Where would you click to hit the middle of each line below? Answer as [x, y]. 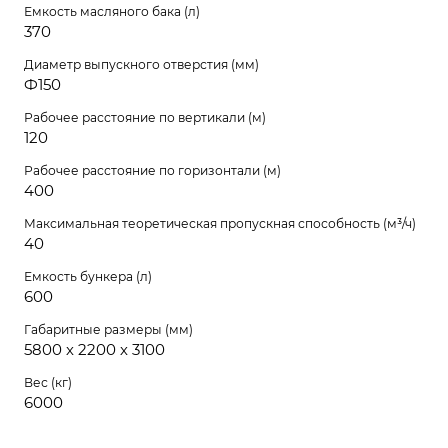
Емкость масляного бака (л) [112, 11]
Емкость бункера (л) [88, 276]
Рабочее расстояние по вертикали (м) [145, 117]
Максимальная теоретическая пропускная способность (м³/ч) [220, 223]
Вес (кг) [48, 382]
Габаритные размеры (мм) [108, 329]
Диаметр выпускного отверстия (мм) [141, 64]
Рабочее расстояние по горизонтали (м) [152, 170]
